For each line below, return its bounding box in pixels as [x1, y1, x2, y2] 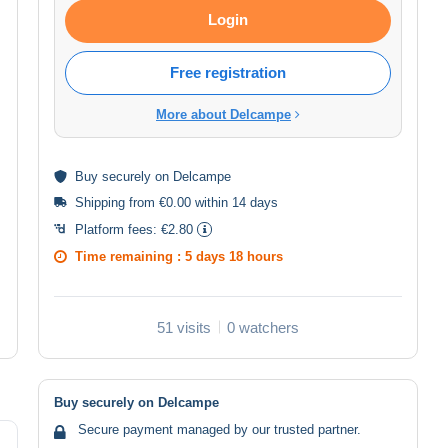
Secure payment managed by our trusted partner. [78, 421, 361, 437]
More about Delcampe [156, 106, 291, 122]
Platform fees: [75, 221, 161, 237]
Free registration [170, 63, 286, 81]
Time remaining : [75, 248, 185, 264]
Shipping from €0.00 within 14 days [75, 194, 278, 210]
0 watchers [227, 318, 299, 336]
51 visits [157, 318, 211, 336]
